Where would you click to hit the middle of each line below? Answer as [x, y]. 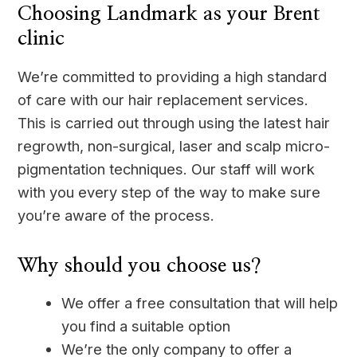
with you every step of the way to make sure [169, 192]
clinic [41, 39]
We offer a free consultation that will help [200, 303]
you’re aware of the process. [116, 215]
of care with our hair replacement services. [163, 99]
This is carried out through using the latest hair [174, 122]
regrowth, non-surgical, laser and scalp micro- [174, 145]
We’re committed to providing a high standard [173, 76]
